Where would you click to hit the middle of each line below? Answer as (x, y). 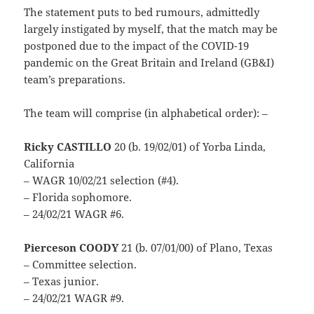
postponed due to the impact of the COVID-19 (137, 46)
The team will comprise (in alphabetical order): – (146, 113)
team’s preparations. (75, 80)
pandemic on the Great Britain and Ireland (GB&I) (149, 63)
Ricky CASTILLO (68, 147)
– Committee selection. (81, 265)
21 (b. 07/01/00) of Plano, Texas (196, 248)
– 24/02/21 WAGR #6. (74, 214)
